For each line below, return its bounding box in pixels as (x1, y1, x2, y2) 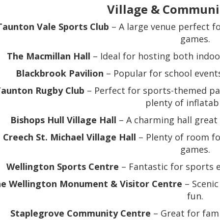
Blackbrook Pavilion (16, 67, 104, 80)
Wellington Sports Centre (6, 161, 119, 173)
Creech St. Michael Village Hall (2, 131, 136, 143)
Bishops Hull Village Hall (10, 114, 117, 126)
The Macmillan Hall (7, 50, 91, 62)
